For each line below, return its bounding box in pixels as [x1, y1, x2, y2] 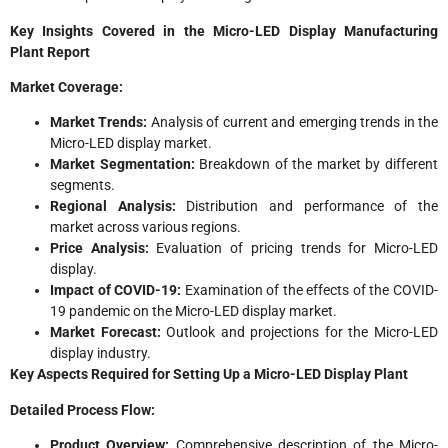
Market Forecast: [50, 324, 167, 341]
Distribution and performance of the [186, 198, 439, 215]
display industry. [50, 345, 151, 362]
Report [47, 43, 90, 60]
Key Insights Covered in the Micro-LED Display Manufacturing [10, 22, 438, 39]
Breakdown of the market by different [199, 156, 439, 173]
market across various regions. [50, 219, 241, 236]
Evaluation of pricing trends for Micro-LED [156, 240, 439, 257]
